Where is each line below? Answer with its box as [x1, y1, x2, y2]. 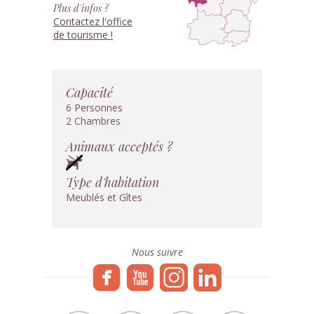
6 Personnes [66, 101, 123, 114]
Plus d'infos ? [53, 1, 109, 15]
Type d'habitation [66, 173, 159, 191]
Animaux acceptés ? [66, 137, 172, 155]
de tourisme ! [53, 28, 113, 41]
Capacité [66, 83, 113, 101]
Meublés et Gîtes [66, 191, 142, 204]
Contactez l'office [53, 15, 132, 28]
